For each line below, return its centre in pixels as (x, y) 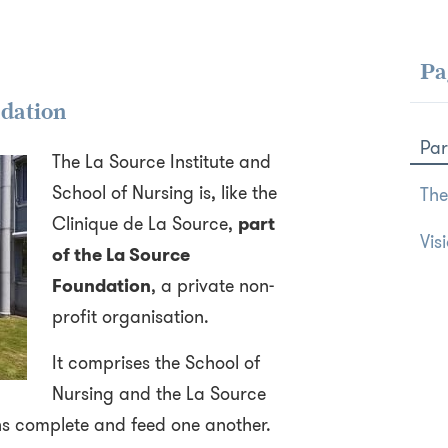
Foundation (101, 286)
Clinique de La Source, (144, 224)
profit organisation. (130, 317)
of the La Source (120, 255)
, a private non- (212, 286)
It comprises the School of (155, 363)
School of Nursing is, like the (164, 193)
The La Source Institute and (161, 162)
